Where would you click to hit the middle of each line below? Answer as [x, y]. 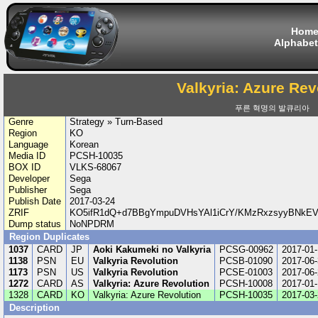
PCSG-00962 [246, 250]
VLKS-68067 [96, 167]
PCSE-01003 [246, 272]
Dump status [34, 224]
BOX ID [24, 167]
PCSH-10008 [246, 284]
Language [28, 144]
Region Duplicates [49, 237]
